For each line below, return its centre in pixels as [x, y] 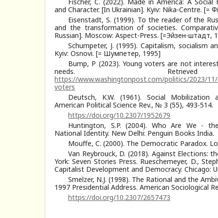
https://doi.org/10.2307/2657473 [119, 197]
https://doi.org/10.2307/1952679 [119, 115]
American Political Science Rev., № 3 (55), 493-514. [134, 105]
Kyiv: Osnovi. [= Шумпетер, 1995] [108, 53]
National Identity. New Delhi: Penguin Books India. [134, 133]
